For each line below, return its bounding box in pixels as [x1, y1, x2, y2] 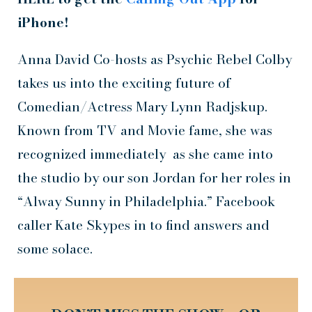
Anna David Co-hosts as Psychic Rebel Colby [17, 49, 292, 70]
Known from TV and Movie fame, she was [17, 120, 272, 141]
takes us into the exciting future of [17, 72, 231, 93]
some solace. [17, 238, 93, 259]
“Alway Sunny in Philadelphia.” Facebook [17, 191, 275, 212]
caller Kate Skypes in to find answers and [17, 214, 270, 235]
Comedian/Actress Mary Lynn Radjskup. [17, 96, 267, 117]
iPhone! [17, 12, 69, 33]
